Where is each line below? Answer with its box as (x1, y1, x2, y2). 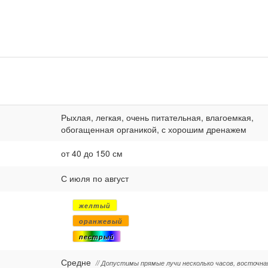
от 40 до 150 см (61, 147, 123, 160)
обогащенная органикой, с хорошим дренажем (61, 123, 246, 136)
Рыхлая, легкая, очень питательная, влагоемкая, (61, 111, 254, 124)
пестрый (79, 232, 114, 242)
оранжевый (79, 216, 123, 226)
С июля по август (61, 172, 129, 185)
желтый (79, 200, 111, 211)
